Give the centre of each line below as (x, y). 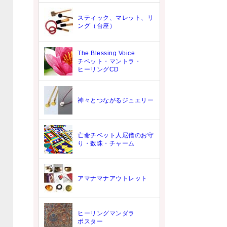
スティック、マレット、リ (116, 18)
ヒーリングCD (98, 69)
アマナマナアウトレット (112, 178)
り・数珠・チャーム (106, 143)
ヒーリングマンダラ (106, 213)
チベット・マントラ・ (109, 61)
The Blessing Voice (106, 53)
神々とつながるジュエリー (116, 100)
